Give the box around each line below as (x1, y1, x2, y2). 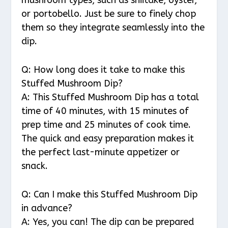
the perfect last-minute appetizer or (21, 146, 180, 158)
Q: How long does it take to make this (21, 64, 185, 75)
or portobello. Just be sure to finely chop (21, 8, 196, 19)
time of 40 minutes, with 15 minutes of (21, 105, 189, 117)
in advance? (21, 202, 73, 214)
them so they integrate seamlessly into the (21, 21, 205, 33)
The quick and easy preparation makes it (21, 132, 194, 144)
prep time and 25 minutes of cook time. (21, 119, 191, 130)
